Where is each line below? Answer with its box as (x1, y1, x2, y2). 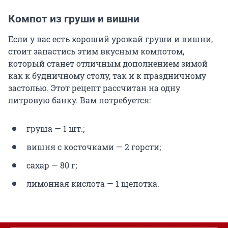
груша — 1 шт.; (26, 123, 84, 134)
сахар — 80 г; (26, 160, 77, 171)
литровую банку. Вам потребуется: (8, 95, 151, 106)
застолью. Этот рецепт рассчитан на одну (8, 82, 180, 94)
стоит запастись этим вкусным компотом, (8, 46, 184, 57)
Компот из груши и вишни (8, 13, 139, 25)
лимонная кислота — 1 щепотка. (26, 178, 159, 189)
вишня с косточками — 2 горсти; (26, 141, 161, 153)
